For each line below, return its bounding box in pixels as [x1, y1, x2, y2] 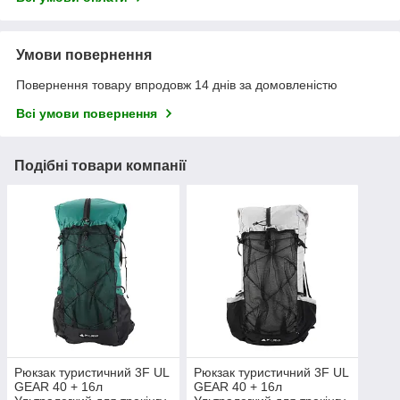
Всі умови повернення [16, 106, 157, 121]
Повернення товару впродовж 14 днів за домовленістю [16, 78, 337, 93]
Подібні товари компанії [14, 158, 187, 174]
